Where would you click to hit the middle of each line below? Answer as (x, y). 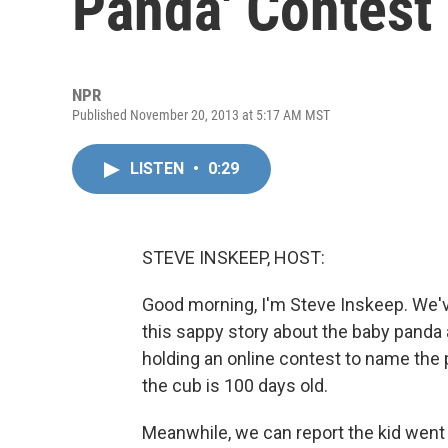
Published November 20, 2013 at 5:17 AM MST (201, 115)
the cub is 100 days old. (235, 385)
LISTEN (159, 168)
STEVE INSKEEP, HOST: (233, 257)
